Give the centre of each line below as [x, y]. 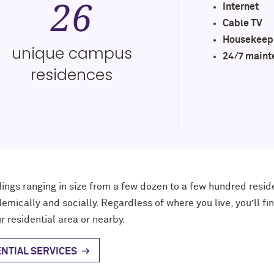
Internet [241, 7]
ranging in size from [67, 187]
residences [72, 75]
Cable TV [243, 23]
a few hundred [215, 187]
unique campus [72, 54]
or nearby [100, 220]
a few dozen [142, 187]
